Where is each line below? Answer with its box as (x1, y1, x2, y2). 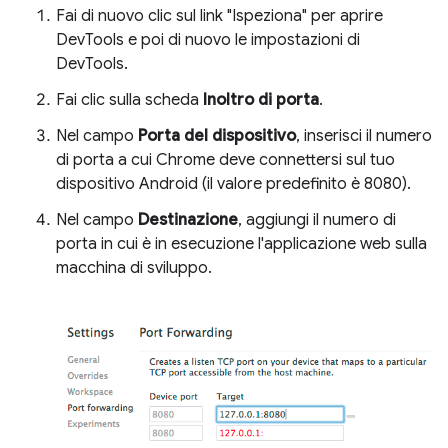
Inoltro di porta (203, 89, 319, 110)
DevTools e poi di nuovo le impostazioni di (56, 29, 360, 50)
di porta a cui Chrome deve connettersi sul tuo (56, 149, 395, 170)
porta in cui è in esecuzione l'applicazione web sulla (56, 233, 427, 254)
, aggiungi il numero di (238, 209, 396, 230)
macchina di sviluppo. (56, 257, 212, 278)
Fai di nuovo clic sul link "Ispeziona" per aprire (56, 5, 383, 26)
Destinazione (138, 209, 238, 230)
